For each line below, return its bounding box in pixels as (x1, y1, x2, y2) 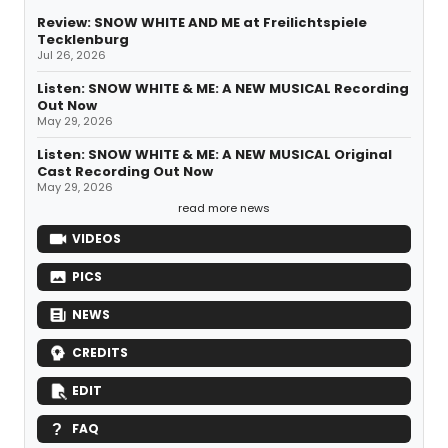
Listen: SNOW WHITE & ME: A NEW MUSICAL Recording (37, 78, 409, 98)
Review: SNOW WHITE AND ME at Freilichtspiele (37, 12, 367, 32)
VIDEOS (72, 229, 121, 247)
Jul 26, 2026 (37, 46, 106, 63)
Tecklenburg (37, 29, 129, 49)
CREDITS (72, 343, 128, 361)
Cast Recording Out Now (37, 161, 213, 181)
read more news (178, 199, 270, 216)
